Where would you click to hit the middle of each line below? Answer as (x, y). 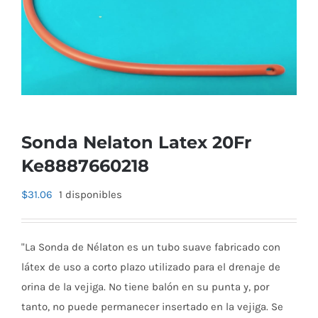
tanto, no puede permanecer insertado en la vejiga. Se (152, 306)
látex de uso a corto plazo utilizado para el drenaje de (151, 267)
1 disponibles (91, 194)
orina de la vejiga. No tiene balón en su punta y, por (145, 286)
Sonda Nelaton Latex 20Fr (136, 142)
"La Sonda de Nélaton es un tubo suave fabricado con (151, 247)
